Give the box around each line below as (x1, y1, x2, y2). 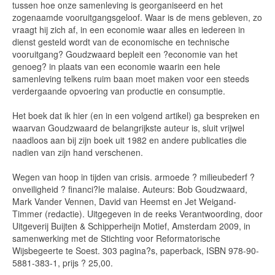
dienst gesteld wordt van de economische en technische (12, 36, 230, 48)
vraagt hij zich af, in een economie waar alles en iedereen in (12, 23, 245, 36)
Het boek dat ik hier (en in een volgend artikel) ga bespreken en (12, 109, 260, 122)
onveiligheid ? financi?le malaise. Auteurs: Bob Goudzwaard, (12, 183, 247, 195)
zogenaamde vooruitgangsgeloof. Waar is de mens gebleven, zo (12, 11, 262, 23)
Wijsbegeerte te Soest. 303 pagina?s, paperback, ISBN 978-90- (12, 244, 259, 257)
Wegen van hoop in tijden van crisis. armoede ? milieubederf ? (12, 171, 255, 183)
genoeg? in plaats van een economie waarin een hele (12, 60, 220, 72)
